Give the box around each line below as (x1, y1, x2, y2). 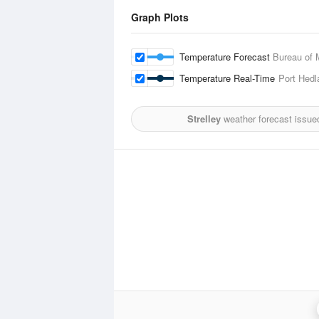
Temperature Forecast (179, 50, 273, 63)
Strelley (187, 112, 221, 125)
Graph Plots (131, 10, 189, 24)
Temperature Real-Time (179, 71, 278, 85)
